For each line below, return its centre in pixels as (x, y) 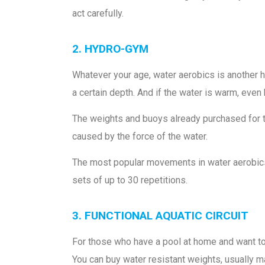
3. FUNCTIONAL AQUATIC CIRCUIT (160, 215)
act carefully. (98, 14)
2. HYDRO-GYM (110, 49)
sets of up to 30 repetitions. (130, 180)
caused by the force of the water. (140, 136)
